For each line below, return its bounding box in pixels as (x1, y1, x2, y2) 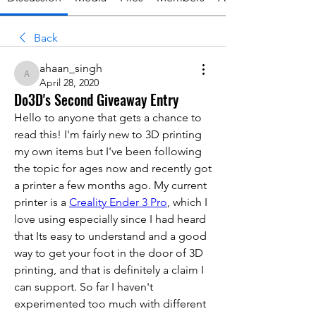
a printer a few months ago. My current (14, 178, 207, 193)
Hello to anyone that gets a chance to (14, 111, 202, 125)
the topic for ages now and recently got (14, 162, 212, 176)
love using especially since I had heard (14, 212, 206, 226)
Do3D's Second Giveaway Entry (14, 89, 178, 111)
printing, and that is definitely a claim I (14, 263, 204, 277)
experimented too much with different (14, 297, 206, 311)
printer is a (14, 195, 69, 209)
